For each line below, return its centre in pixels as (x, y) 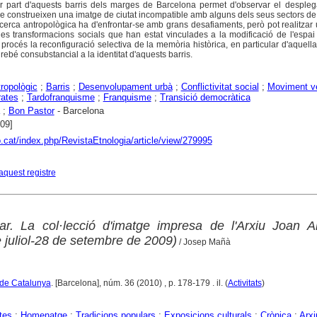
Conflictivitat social (220, 87)
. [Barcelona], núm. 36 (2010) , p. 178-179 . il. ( (139, 283)
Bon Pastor (31, 111)
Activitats (244, 283)
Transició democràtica (205, 98)
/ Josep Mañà (203, 242)
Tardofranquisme (60, 98)
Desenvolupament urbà (125, 87)
